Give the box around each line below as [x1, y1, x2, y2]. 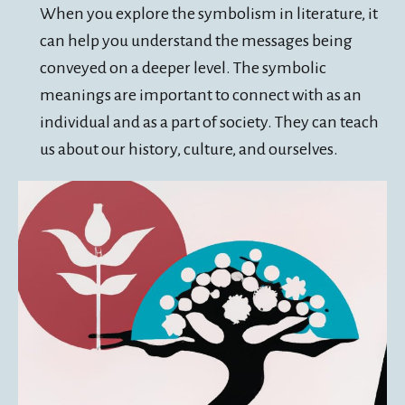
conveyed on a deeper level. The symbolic [40, 58, 326, 77]
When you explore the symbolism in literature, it [40, 4, 378, 23]
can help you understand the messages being [40, 31, 353, 50]
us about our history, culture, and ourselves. [40, 139, 338, 158]
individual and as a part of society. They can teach [40, 112, 379, 131]
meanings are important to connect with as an [40, 85, 362, 104]
